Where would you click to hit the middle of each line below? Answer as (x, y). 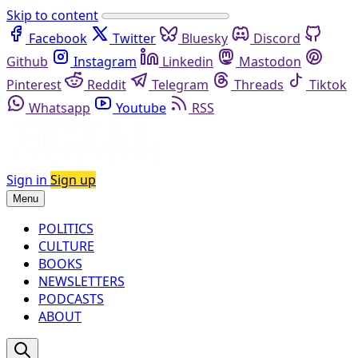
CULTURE (66, 246)
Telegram (180, 85)
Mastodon (270, 62)
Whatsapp (60, 108)
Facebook (58, 38)
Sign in (27, 179)
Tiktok (328, 85)
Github (27, 62)
